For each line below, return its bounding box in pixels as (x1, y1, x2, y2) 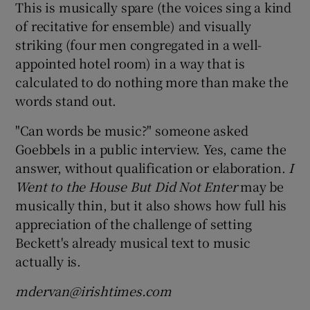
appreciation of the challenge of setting (15, 214, 252, 232)
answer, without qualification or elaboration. (15, 158, 289, 176)
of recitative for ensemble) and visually (15, 16, 251, 35)
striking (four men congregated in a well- (15, 35, 262, 53)
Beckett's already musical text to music (15, 232, 250, 251)
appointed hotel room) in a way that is (15, 53, 245, 72)
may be (237, 176, 284, 195)
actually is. (15, 251, 82, 270)
